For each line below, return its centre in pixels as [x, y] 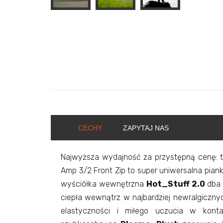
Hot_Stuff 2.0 [175, 184]
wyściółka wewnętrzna [104, 184]
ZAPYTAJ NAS [146, 128]
